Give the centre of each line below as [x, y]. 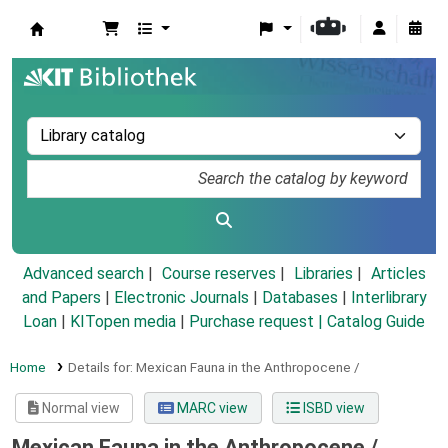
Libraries [323, 274]
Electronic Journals [181, 298]
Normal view [80, 408]
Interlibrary [388, 298]
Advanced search [83, 274]
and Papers [61, 298]
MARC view [210, 408]
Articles [398, 274]
